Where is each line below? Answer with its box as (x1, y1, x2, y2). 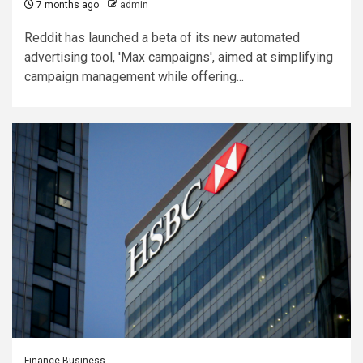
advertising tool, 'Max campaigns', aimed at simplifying (24, 49, 333, 65)
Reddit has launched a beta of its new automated (24, 30, 300, 45)
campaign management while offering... (24, 69, 244, 84)
